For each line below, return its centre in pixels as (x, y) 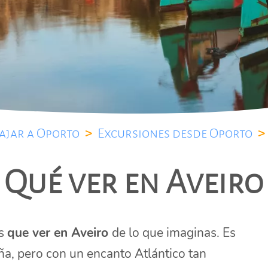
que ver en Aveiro (60, 233)
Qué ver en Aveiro (134, 182)
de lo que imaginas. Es (174, 233)
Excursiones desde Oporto (175, 133)
